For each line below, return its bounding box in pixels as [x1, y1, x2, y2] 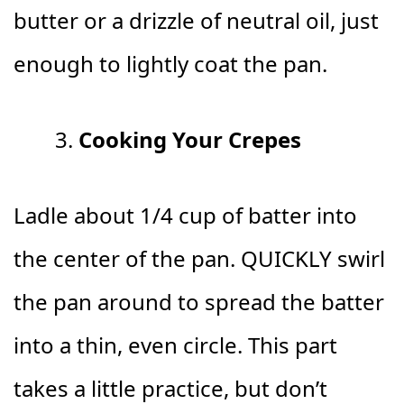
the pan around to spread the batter [14, 287, 384, 317]
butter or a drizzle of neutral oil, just [14, 5, 379, 35]
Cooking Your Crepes [78, 124, 301, 154]
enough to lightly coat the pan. [14, 49, 327, 78]
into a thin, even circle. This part [14, 330, 337, 360]
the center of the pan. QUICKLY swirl [14, 243, 385, 273]
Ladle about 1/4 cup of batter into [14, 200, 357, 230]
